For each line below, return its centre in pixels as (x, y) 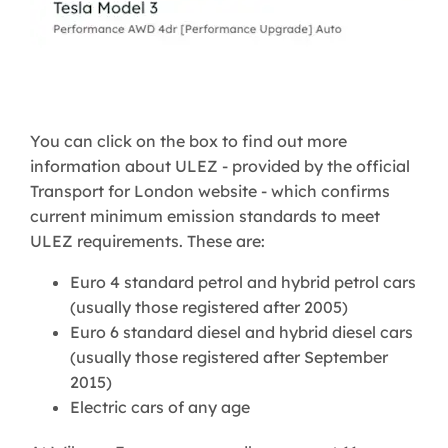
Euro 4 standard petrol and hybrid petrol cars (243, 282)
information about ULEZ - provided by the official (220, 166)
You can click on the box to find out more (188, 141)
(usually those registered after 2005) (209, 307)
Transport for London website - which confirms (210, 191)
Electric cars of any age (160, 407)
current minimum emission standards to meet (205, 216)
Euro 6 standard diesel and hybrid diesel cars (241, 332)
